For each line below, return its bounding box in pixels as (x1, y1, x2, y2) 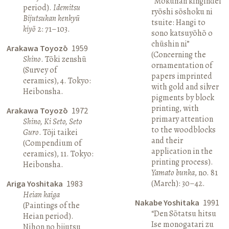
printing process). (151, 156, 213, 168)
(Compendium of (23, 137, 82, 149)
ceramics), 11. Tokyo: (23, 148, 94, 159)
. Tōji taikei (39, 126, 78, 138)
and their (151, 134, 183, 146)
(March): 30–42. (151, 177, 205, 189)
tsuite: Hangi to (151, 16, 205, 28)
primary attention (151, 113, 213, 125)
